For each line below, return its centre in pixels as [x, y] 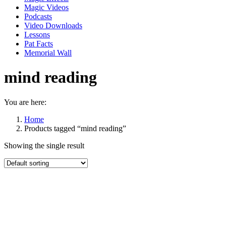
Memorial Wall [48, 53]
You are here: [25, 102]
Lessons [37, 35]
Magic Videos [46, 7]
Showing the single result [44, 145]
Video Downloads [53, 25]
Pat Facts [39, 44]
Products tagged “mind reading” [75, 128]
